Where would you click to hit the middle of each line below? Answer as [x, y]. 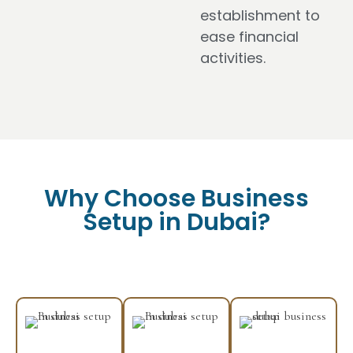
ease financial [249, 36]
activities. [233, 58]
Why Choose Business [176, 198]
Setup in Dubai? [176, 222]
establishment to [260, 15]
